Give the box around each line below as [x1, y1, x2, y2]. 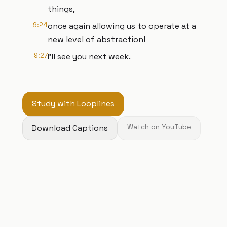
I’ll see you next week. [48, 51, 131, 62]
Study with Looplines [32, 98, 115, 109]
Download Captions [32, 123, 108, 133]
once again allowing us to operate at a [48, 21, 196, 31]
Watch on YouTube [127, 123, 191, 131]
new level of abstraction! [48, 34, 145, 45]
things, [48, 4, 75, 14]
